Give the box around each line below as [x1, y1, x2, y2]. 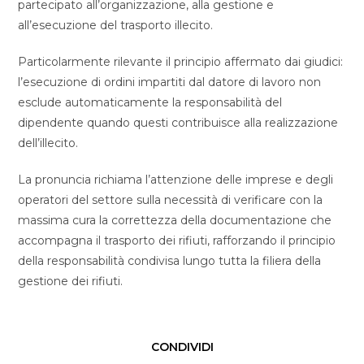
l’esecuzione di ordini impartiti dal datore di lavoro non [18, 74, 322, 89]
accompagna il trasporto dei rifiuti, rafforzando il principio [18, 232, 336, 248]
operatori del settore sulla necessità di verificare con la [18, 192, 323, 207]
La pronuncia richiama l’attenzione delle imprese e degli [18, 171, 334, 187]
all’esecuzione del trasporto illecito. [18, 17, 214, 32]
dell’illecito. [18, 135, 79, 150]
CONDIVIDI [150, 339, 214, 354]
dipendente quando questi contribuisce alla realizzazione [18, 115, 339, 130]
